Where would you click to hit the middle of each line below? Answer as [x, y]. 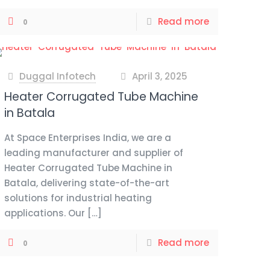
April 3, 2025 [159, 76]
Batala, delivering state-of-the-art [87, 183]
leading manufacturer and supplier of [94, 153]
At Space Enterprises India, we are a [88, 138]
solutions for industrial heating [78, 198]
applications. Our [45, 213]
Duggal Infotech [58, 76]
